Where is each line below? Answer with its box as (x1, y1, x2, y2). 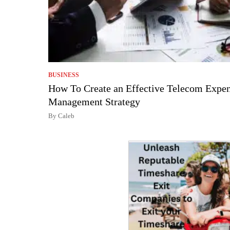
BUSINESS (48, 71, 79, 79)
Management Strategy (48, 95, 140, 107)
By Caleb (48, 111, 74, 120)
